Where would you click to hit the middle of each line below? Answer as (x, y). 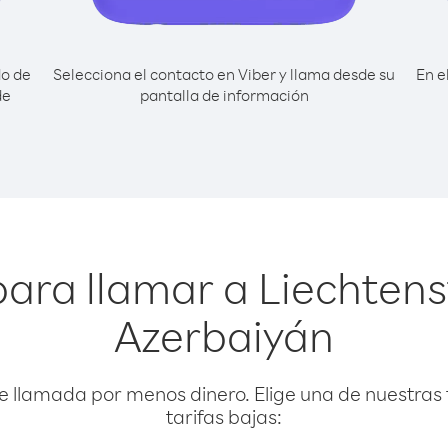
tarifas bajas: (224, 416)
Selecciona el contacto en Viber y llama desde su (224, 74)
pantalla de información (224, 95)
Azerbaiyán (224, 335)
